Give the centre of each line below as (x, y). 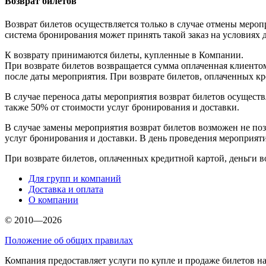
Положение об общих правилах (69, 240)
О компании (53, 200)
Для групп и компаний (75, 179)
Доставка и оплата (66, 189)
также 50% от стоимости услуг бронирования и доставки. (122, 107)
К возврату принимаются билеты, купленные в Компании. (124, 55)
